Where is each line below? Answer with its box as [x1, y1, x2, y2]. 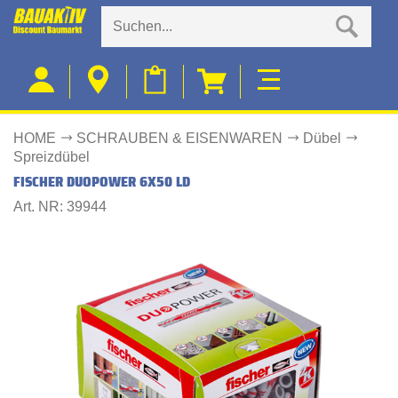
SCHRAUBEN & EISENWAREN [76, 131, 283, 146]
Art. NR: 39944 [13, 199, 107, 214]
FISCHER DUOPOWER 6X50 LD [13, 171, 190, 193]
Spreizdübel [13, 149, 90, 164]
